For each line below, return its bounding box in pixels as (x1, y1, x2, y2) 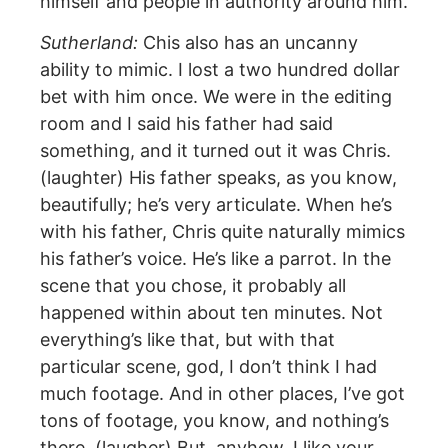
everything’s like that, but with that (40, 329, 335, 351)
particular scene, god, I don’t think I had (40, 356, 377, 378)
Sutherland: (40, 32, 138, 54)
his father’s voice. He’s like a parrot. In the (40, 248, 391, 270)
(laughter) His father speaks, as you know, (40, 167, 397, 189)
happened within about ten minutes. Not (40, 302, 383, 324)
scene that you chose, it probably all (40, 275, 346, 297)
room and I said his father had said (40, 113, 333, 135)
